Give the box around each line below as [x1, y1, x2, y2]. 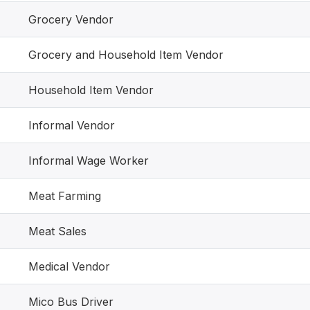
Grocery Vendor [28, 12, 113, 26]
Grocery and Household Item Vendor [28, 48, 224, 62]
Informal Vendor [28, 118, 115, 132]
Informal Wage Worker [28, 154, 149, 167]
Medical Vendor [28, 259, 110, 273]
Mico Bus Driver [28, 295, 113, 309]
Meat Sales [28, 224, 86, 238]
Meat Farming [28, 189, 101, 203]
